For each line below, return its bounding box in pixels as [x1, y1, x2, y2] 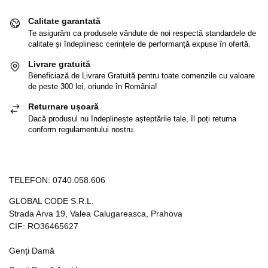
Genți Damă [9, 246, 54, 256]
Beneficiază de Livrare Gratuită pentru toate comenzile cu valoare [28, 71, 255, 81]
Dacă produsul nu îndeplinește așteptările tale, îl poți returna [28, 114, 236, 123]
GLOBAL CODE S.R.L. [9, 196, 94, 206]
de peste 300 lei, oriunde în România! [28, 82, 157, 92]
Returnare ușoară [28, 102, 99, 112]
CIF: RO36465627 [9, 221, 78, 232]
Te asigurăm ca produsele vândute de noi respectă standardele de [28, 28, 256, 38]
